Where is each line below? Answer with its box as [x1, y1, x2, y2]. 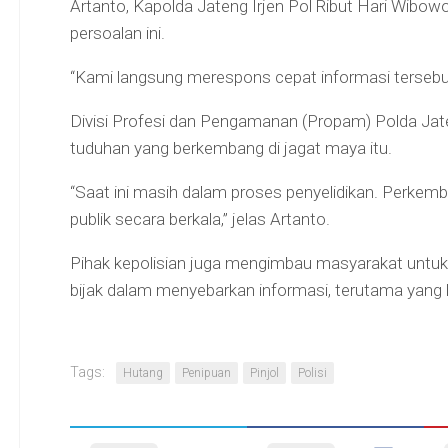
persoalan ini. [69, 22, 165, 43]
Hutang [122, 365, 163, 380]
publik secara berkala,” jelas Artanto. [69, 208, 330, 229]
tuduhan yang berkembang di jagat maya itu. [69, 137, 392, 158]
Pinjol [249, 365, 279, 380]
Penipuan [181, 365, 231, 380]
